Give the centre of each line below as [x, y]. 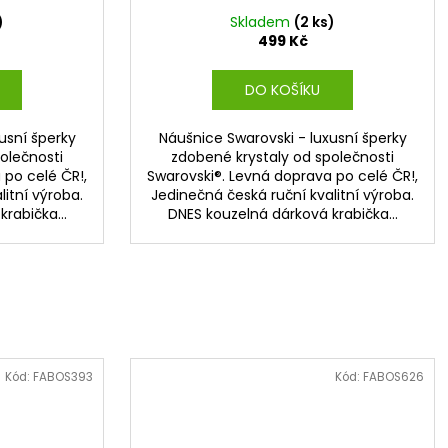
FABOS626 [393, 376]
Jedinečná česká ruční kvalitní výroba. [282, 195]
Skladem [262, 22]
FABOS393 [62, 376]
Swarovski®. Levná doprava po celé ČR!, [282, 176]
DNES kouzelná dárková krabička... [282, 214]
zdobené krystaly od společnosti [282, 157]
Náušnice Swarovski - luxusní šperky [282, 138]
